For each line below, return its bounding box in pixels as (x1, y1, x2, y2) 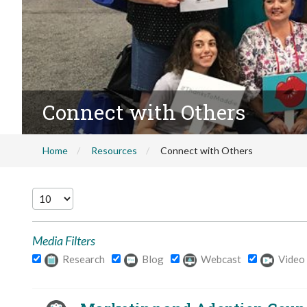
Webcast (199, 253, 241, 265)
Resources (91, 145, 137, 156)
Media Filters (32, 233, 95, 248)
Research (60, 253, 105, 265)
